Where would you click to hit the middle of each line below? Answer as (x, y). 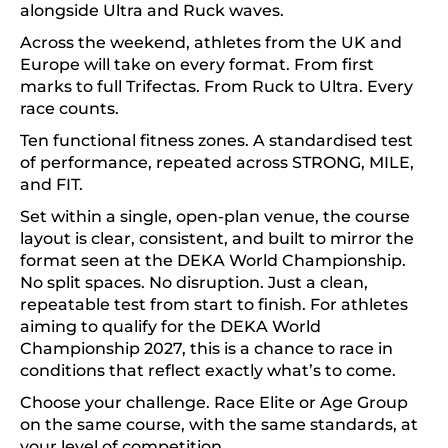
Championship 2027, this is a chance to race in (206, 348)
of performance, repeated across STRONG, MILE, (217, 162)
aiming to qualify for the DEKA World (170, 326)
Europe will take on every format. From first (197, 64)
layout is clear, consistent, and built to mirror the (217, 238)
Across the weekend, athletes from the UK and (211, 42)
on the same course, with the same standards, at (219, 424)
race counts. (69, 108)
